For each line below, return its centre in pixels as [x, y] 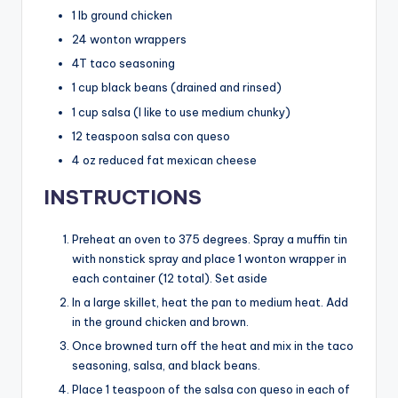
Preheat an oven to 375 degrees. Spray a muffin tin [210, 239]
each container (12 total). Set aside [170, 278]
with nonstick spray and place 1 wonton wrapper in [209, 258]
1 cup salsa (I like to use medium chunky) [181, 111]
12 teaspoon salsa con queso [151, 135]
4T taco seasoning [123, 64]
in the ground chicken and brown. [160, 321]
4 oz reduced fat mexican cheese [164, 159]
